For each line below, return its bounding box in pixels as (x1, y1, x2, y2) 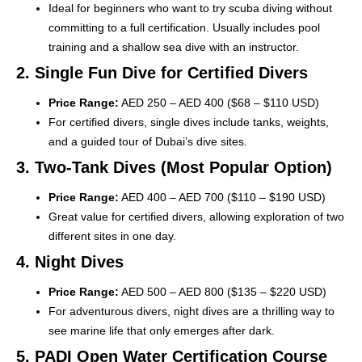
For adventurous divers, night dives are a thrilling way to (48, 304, 335, 318)
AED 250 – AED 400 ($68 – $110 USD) (119, 95, 319, 109)
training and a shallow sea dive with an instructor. (48, 40, 299, 53)
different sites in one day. (48, 229, 176, 242)
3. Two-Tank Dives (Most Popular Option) (16, 158, 332, 176)
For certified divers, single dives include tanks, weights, (48, 115, 329, 128)
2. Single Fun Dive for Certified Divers (16, 63, 308, 82)
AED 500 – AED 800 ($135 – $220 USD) (119, 284, 326, 298)
